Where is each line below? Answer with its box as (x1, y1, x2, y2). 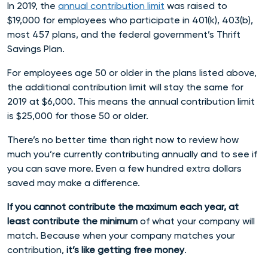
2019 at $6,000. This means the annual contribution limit (7, 95, 255, 107)
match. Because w (7, 229, 90, 241)
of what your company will (138, 215, 255, 227)
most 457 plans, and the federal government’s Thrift (7, 28, 240, 40)
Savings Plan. (7, 42, 65, 54)
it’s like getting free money (66, 243, 184, 255)
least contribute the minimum (7, 215, 138, 227)
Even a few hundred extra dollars (96, 162, 242, 174)
